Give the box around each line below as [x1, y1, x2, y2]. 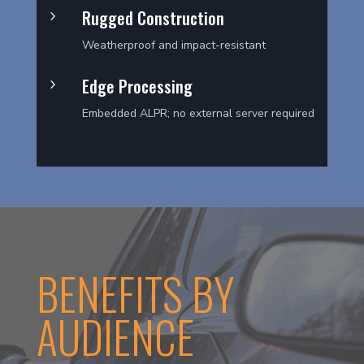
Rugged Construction [81, 6, 224, 31]
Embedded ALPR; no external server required [81, 105, 314, 121]
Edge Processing [81, 73, 193, 98]
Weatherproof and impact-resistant [81, 37, 266, 54]
